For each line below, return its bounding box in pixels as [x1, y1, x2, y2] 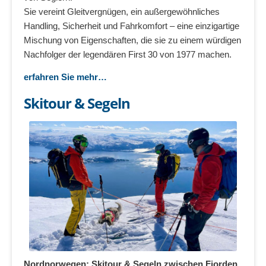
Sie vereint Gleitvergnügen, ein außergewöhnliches [24, 7, 220, 17]
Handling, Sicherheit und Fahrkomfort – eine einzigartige [24, 21, 239, 31]
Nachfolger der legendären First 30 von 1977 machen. [24, 49, 232, 60]
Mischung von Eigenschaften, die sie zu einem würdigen [24, 35, 241, 46]
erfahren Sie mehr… [24, 71, 107, 82]
